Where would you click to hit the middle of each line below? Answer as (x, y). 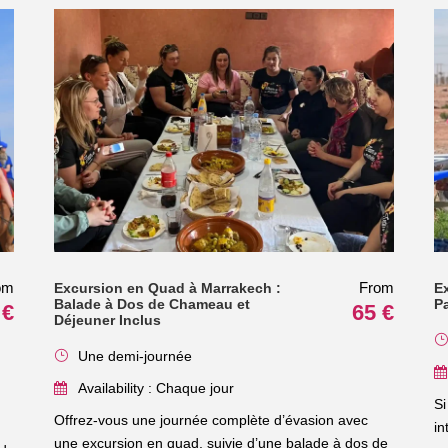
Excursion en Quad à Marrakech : (167, 287)
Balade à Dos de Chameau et (151, 303)
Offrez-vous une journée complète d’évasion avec (210, 419)
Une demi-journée (134, 355)
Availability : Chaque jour (155, 387)
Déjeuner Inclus (107, 319)
